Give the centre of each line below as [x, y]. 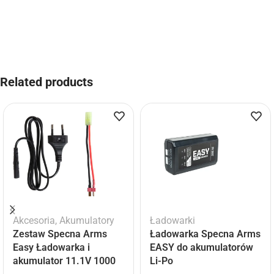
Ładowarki [172, 221]
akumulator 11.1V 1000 [64, 261]
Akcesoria [34, 221]
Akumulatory [87, 221]
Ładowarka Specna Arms [205, 234]
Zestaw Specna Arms [60, 234]
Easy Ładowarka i [51, 248]
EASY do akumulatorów [201, 248]
